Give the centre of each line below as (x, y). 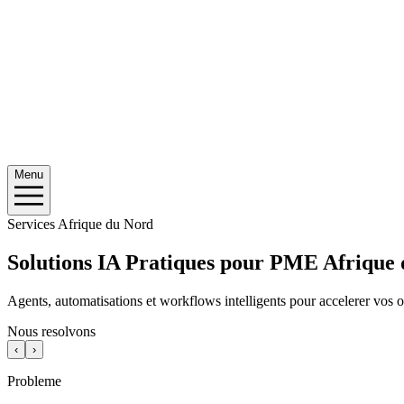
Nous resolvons (51, 331)
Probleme (34, 381)
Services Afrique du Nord (80, 224)
